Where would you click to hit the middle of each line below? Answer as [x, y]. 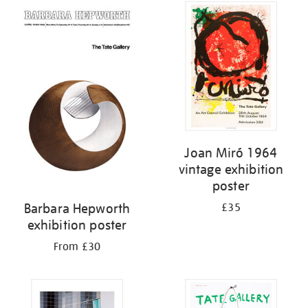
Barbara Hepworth [77, 208]
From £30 [77, 246]
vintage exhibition [231, 169]
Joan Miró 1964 [231, 152]
